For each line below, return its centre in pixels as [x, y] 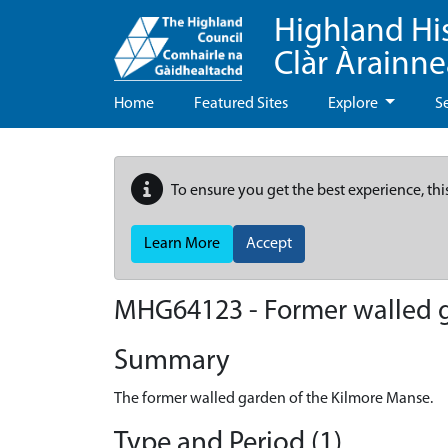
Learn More [182, 244]
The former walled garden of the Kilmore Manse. [273, 399]
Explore [354, 104]
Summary [172, 361]
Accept [269, 244]
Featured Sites [241, 104]
